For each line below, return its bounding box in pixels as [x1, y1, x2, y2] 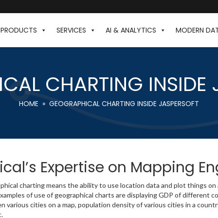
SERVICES [56, 25, 86, 35]
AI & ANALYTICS [106, 25, 156, 35]
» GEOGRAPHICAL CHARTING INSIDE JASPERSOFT [38, 98, 199, 109]
